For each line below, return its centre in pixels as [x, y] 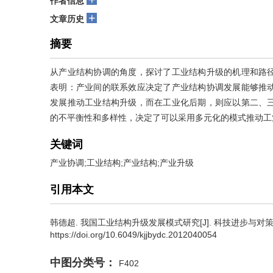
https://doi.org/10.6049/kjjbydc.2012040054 [133, 235]
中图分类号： [83, 263]
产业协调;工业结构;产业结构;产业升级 [122, 163]
